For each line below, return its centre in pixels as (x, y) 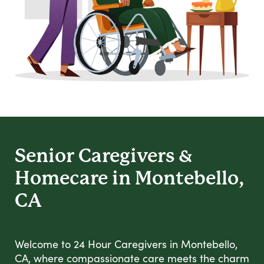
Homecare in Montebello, (129, 179)
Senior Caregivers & (104, 156)
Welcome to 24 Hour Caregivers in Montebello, (126, 244)
